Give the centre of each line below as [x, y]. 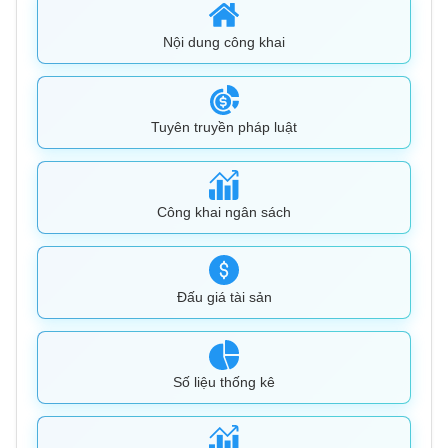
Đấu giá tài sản [224, 297]
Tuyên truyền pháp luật [224, 127]
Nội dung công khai [224, 42]
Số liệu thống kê [224, 382]
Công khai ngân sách [224, 212]
